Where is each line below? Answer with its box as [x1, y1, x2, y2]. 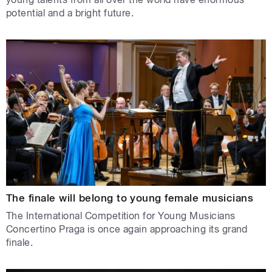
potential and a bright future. [6, 7, 134, 19]
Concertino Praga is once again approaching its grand [6, 223, 248, 235]
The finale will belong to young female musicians [6, 191, 254, 204]
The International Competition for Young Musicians [6, 209, 236, 222]
